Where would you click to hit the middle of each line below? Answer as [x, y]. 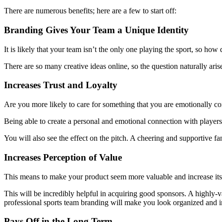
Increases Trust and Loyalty [61, 85]
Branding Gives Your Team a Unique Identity [96, 30]
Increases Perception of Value [63, 157]
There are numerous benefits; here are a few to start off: [90, 11]
